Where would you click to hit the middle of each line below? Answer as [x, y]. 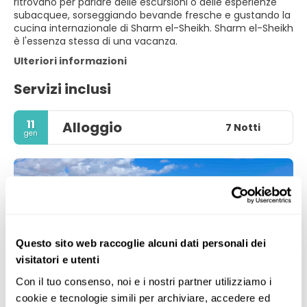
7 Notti [243, 127]
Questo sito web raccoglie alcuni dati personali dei [141, 243]
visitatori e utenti [58, 260]
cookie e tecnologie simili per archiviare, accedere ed [143, 297]
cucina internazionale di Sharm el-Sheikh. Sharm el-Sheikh [153, 28]
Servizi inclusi [62, 89]
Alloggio [92, 127]
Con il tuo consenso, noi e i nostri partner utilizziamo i [144, 281]
